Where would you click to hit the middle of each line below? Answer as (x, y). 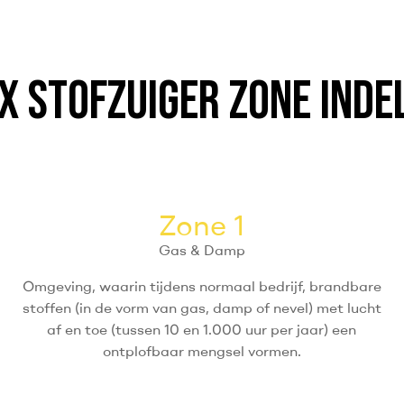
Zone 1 (202, 225)
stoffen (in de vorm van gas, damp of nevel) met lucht (202, 308)
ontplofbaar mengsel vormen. (202, 351)
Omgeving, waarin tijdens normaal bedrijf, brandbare (202, 286)
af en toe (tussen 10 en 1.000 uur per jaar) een (202, 330)
